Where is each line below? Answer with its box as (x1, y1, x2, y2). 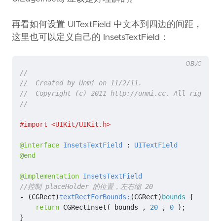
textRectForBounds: (59, 192, 130, 201)
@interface (20, 141, 59, 149)
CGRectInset (63, 203, 107, 211)
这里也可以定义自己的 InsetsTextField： (12, 33, 169, 42)
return (36, 203, 59, 211)
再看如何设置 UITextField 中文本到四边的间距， (12, 20, 202, 29)
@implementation (20, 172, 79, 180)
